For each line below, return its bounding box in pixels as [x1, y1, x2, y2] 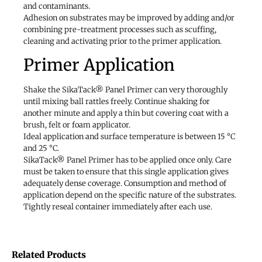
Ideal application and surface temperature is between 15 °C [23, 132, 235, 142]
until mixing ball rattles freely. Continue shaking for [23, 96, 210, 107]
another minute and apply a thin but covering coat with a [23, 108, 229, 119]
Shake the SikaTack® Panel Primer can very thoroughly [23, 85, 227, 95]
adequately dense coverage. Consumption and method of [23, 178, 226, 189]
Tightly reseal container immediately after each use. [23, 202, 212, 212]
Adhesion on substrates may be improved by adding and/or [23, 12, 235, 23]
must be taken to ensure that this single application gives [23, 167, 229, 177]
